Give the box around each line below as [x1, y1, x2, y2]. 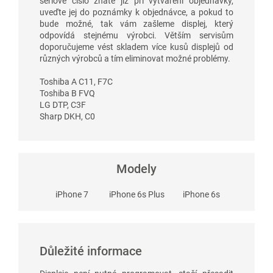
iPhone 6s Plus [108, 190, 165, 200]
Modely [116, 161, 157, 176]
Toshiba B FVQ [40, 88, 95, 98]
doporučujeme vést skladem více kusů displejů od [40, 41, 233, 52]
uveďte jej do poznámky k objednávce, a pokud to [40, 7, 233, 17]
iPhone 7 [55, 190, 88, 200]
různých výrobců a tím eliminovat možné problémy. [40, 53, 230, 63]
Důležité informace [40, 244, 142, 259]
